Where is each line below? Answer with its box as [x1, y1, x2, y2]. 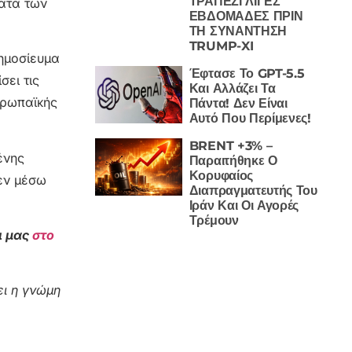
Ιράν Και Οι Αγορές [189, 197, 299, 213]
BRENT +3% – [189, 137, 273, 153]
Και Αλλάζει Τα [189, 80, 276, 96]
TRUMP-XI [189, 38, 254, 53]
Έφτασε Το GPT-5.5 [189, 65, 305, 81]
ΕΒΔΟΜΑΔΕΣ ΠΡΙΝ [189, 8, 303, 24]
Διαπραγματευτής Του [189, 182, 317, 198]
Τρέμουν [189, 212, 239, 228]
